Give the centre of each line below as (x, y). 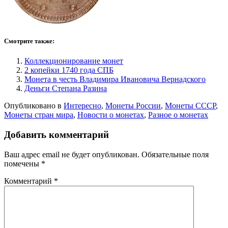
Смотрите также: (29, 41)
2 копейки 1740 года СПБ (69, 70)
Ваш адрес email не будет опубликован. (72, 154)
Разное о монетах (178, 115)
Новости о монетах (111, 115)
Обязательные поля (175, 154)
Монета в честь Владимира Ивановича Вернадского (115, 79)
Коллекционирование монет (74, 61)
